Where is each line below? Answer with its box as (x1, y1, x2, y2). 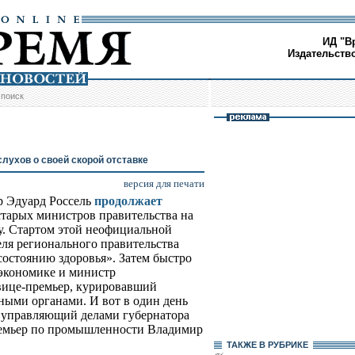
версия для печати (124, 177, 204, 190)
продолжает (94, 194, 162, 208)
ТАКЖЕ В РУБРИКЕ (222, 340, 313, 349)
